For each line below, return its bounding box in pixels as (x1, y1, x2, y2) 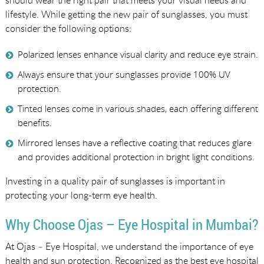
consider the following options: (5, 21, 131, 35)
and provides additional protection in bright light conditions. (17, 150, 255, 163)
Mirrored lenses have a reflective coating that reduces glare (17, 136, 252, 148)
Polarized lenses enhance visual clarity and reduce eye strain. (17, 48, 258, 60)
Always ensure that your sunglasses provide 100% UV (17, 68, 230, 80)
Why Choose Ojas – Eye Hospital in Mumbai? (5, 214, 258, 234)
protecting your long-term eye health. (5, 188, 157, 202)
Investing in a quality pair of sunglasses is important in (5, 174, 225, 187)
